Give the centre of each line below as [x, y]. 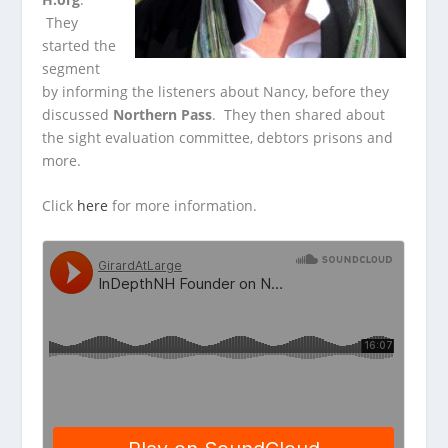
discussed [78, 114]
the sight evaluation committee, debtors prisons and [218, 137]
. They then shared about [299, 114]
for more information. [185, 206]
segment [71, 68]
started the [79, 45]
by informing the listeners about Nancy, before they [216, 91]
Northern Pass [163, 114]
